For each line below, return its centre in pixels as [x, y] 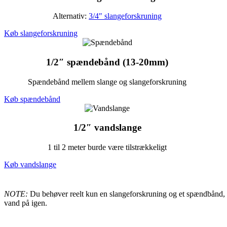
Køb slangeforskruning [41, 33]
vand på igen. [26, 203]
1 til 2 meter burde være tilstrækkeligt [107, 147]
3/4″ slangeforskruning [125, 16]
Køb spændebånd [32, 99]
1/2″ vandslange [107, 128]
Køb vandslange [30, 165]
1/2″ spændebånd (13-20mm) [107, 62]
